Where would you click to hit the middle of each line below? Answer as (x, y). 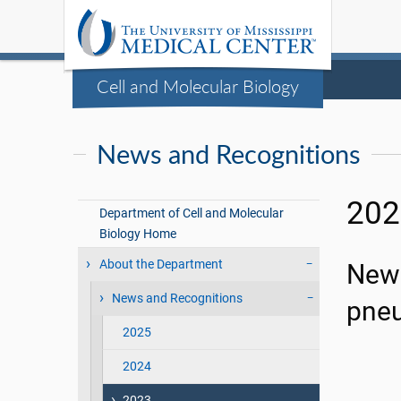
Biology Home (138, 234)
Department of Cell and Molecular (192, 213)
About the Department (162, 264)
